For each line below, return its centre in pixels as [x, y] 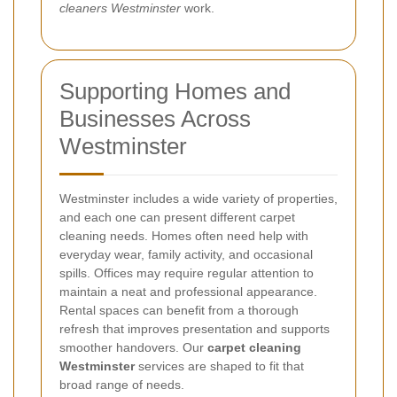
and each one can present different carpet [177, 218]
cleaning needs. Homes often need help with [184, 236]
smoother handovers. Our [133, 348]
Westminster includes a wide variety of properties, [198, 199]
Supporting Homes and [175, 92]
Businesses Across [155, 119]
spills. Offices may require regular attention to [187, 273]
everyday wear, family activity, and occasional [186, 255]
